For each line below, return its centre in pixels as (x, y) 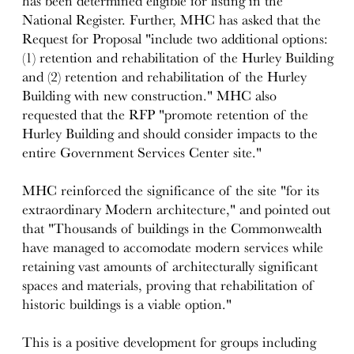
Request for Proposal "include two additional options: (175, 39)
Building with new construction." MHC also (150, 96)
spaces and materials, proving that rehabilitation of (168, 286)
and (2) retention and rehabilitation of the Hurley (165, 77)
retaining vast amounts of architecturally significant (170, 267)
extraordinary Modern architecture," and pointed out (177, 210)
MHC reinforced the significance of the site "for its (171, 191)
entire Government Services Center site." (142, 153)
